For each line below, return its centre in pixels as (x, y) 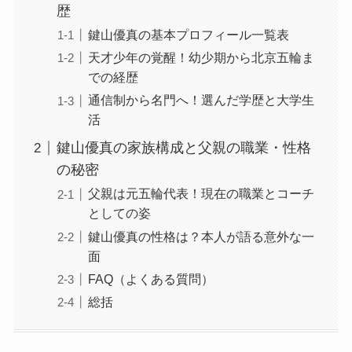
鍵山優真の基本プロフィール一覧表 (188, 35)
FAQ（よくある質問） (150, 279)
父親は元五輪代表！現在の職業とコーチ (201, 194)
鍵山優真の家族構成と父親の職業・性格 (183, 148)
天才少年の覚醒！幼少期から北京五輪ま (201, 58)
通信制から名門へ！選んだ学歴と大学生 (201, 100)
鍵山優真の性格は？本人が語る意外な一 (201, 236)
